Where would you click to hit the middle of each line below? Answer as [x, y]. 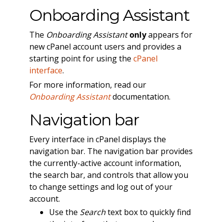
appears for [169, 35]
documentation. [140, 97]
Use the [64, 212]
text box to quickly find [148, 212]
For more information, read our [87, 85]
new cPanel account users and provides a [105, 47]
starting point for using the [81, 59]
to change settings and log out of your [101, 187]
